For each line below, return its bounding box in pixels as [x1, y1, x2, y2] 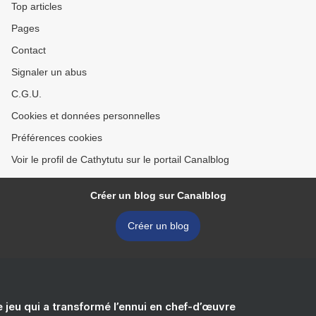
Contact [11, 44, 46, 56]
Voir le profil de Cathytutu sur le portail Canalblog [11, 154, 229, 165]
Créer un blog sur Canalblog [90, 190, 226, 201]
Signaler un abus [11, 66, 87, 78]
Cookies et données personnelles [11, 110, 160, 121]
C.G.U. [11, 88, 42, 99]
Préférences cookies [11, 132, 102, 143]
